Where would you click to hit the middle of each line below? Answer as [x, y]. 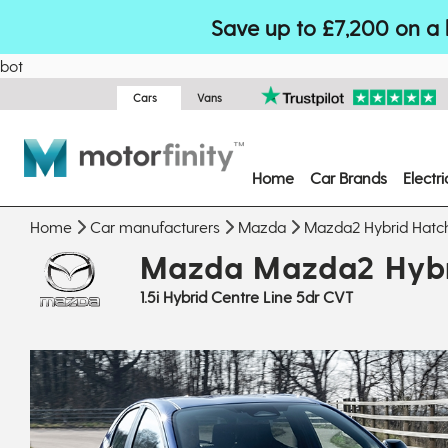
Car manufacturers [155, 226]
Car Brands [348, 177]
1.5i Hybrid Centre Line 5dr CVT [246, 297]
